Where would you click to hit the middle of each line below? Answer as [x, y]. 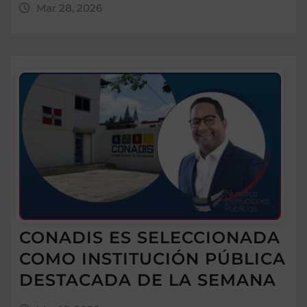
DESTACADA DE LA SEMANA [148, 280]
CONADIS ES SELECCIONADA [150, 237]
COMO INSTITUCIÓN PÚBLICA [152, 258]
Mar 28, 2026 [69, 8]
